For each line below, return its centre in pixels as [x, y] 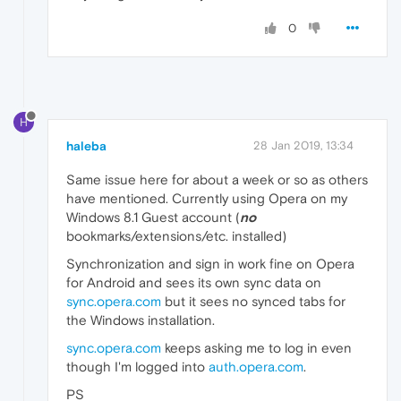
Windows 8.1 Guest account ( [153, 218]
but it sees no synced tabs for [253, 302]
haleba [86, 146]
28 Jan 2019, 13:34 [303, 146]
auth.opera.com [256, 367]
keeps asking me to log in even [256, 348]
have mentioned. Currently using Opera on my [207, 199]
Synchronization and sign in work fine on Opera [210, 264]
